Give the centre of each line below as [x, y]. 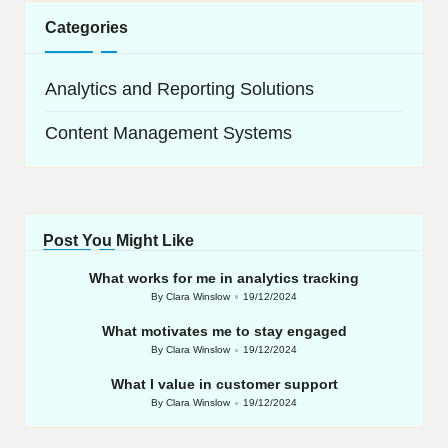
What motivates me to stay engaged [224, 331]
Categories [86, 27]
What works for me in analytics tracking [224, 278]
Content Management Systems [168, 133]
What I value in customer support [224, 384]
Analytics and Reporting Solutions [179, 89]
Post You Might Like [118, 241]
